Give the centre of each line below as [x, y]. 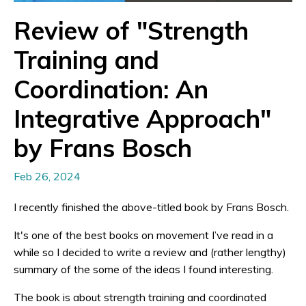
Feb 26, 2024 [47, 176]
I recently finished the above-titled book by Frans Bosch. [151, 207]
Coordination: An [111, 89]
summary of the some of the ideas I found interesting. [145, 269]
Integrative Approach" [142, 118]
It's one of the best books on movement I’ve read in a [143, 235]
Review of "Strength [131, 30]
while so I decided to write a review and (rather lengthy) [150, 252]
